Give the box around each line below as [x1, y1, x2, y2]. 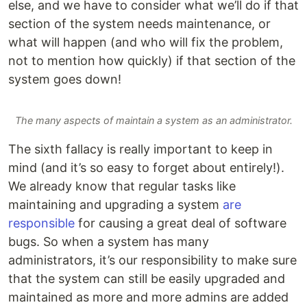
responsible [8, 216, 75, 231]
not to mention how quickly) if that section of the [8, 53, 295, 69]
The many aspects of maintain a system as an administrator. [14, 114, 293, 127]
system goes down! [8, 72, 121, 87]
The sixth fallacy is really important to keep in [8, 142, 273, 157]
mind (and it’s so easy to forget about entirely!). [8, 160, 284, 175]
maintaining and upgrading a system [8, 197, 223, 212]
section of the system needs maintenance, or [8, 16, 271, 32]
